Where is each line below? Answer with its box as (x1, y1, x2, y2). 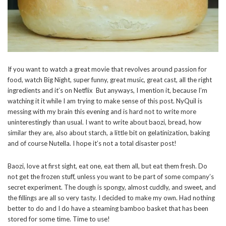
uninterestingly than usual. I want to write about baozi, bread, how (8, 118, 201, 126)
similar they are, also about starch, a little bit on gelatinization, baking (8, 128, 210, 137)
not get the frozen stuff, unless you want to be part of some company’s (8, 172, 214, 181)
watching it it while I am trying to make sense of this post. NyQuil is (8, 96, 202, 105)
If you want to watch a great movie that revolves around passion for (8, 65, 207, 73)
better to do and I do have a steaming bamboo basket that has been (8, 204, 208, 212)
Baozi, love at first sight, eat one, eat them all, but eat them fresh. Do (8, 161, 207, 170)
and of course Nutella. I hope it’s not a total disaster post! (8, 139, 178, 147)
